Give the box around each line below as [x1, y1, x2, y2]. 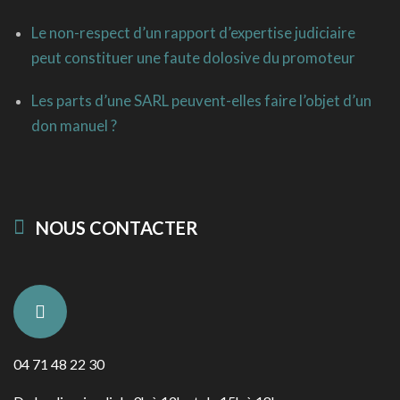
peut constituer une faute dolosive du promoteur [31, 48, 355, 67]
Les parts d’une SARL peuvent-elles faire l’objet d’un [31, 91, 371, 110]
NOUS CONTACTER [36, 217, 198, 238]
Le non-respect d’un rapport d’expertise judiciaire [31, 23, 355, 42]
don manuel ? [31, 116, 117, 135]
